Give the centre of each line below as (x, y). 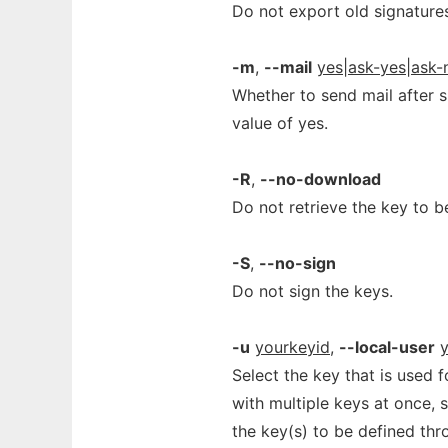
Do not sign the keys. (312, 291)
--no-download (320, 179)
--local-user (387, 347)
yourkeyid (292, 347)
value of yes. (280, 123)
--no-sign (297, 263)
